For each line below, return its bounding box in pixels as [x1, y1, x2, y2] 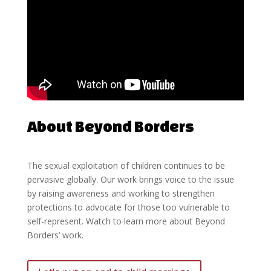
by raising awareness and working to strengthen [27, 188, 215, 200]
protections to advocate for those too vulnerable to [27, 201, 230, 214]
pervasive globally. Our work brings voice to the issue [27, 174, 234, 186]
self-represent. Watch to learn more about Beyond [27, 215, 225, 227]
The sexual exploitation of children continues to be [27, 160, 225, 172]
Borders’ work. [27, 229, 83, 241]
